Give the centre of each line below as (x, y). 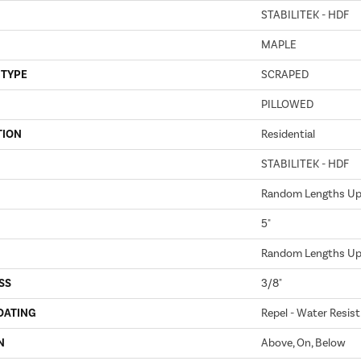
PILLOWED (287, 104)
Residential (288, 134)
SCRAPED (285, 74)
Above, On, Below (303, 342)
